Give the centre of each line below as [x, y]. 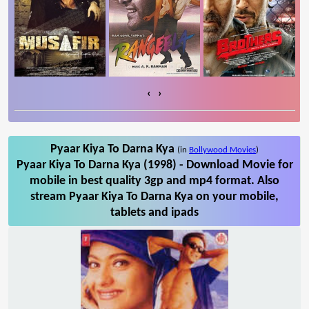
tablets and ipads [154, 212]
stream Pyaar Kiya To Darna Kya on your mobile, [154, 197]
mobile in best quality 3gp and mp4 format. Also [154, 181]
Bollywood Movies [222, 150]
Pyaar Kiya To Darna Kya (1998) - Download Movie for [154, 165]
